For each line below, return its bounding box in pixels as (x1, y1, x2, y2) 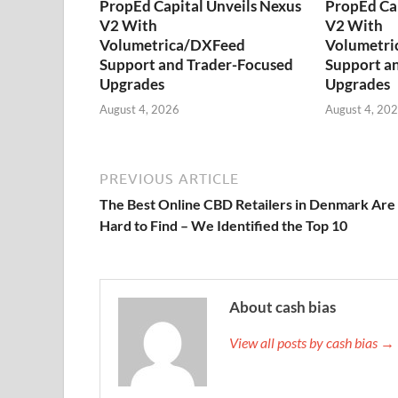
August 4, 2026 (99, 102, 179, 117)
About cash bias (229, 298, 336, 317)
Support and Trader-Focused (99, 54, 293, 74)
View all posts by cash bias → (229, 334, 394, 352)
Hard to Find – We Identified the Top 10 (99, 217, 347, 235)
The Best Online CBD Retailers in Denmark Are (99, 195, 395, 213)
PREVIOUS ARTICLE (99, 171, 239, 187)
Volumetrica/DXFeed (99, 35, 245, 54)
